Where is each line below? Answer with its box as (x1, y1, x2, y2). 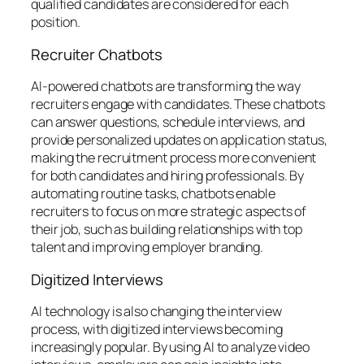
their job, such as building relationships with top (31, 220, 302, 238)
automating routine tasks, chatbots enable (31, 184, 275, 202)
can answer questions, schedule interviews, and (31, 113, 305, 131)
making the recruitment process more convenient (31, 149, 317, 167)
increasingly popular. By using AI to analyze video (31, 338, 310, 356)
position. (31, 13, 81, 31)
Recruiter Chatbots (31, 43, 163, 65)
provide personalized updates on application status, (31, 131, 327, 149)
